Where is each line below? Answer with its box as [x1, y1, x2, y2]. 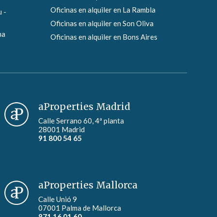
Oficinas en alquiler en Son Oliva [50, 19, 154, 28]
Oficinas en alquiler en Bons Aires [50, 32, 157, 42]
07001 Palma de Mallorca [38, 203, 122, 213]
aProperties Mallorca [38, 179, 138, 191]
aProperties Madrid [38, 101, 131, 113]
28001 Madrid [38, 125, 85, 134]
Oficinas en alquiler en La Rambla [50, 5, 155, 15]
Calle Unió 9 [38, 195, 77, 204]
